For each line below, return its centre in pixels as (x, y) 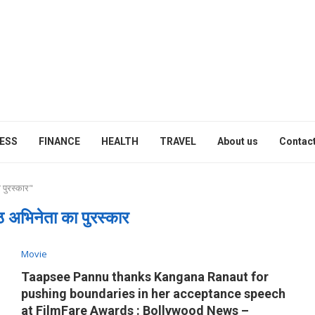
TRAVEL (178, 141)
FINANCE (59, 141)
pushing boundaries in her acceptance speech (153, 294)
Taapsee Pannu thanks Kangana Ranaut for (144, 277)
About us (238, 141)
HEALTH (120, 141)
